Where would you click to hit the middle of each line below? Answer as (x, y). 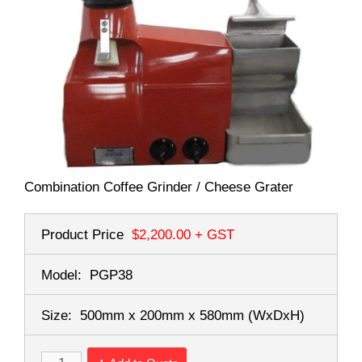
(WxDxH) (276, 315)
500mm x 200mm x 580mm (164, 315)
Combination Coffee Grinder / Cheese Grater (159, 187)
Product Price (82, 234)
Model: (61, 275)
